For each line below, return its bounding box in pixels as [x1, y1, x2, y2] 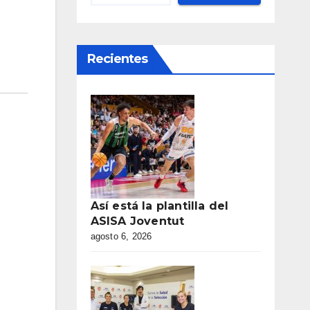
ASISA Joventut [90, 215, 185, 228]
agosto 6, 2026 [90, 231, 152, 241]
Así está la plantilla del [90, 199, 229, 212]
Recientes [86, 51, 148, 66]
